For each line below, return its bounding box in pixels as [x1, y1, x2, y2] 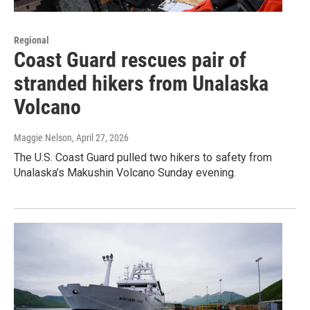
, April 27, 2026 [72, 132, 129, 144]
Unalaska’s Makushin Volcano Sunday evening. [14, 166, 236, 180]
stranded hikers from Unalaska [14, 71, 268, 96]
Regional [14, 35, 49, 46]
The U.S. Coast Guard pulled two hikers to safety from [14, 151, 272, 165]
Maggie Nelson [14, 132, 72, 144]
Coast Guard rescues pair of [14, 48, 246, 73]
